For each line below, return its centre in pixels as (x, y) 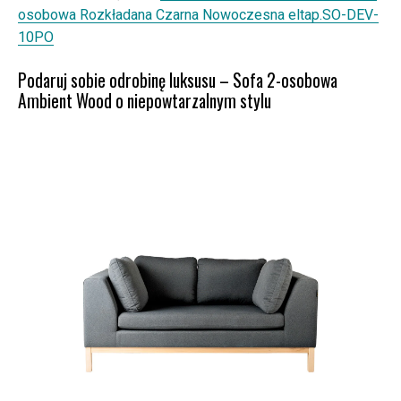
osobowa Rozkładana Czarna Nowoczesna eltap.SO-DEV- (198, 15)
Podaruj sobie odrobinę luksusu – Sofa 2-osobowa (178, 81)
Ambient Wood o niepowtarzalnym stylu (145, 101)
